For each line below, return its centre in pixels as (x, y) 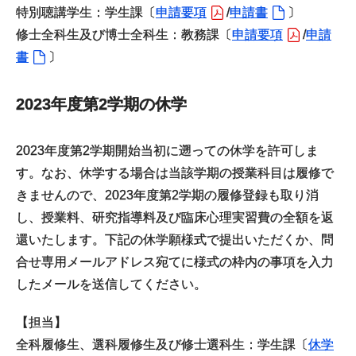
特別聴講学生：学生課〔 (86, 12)
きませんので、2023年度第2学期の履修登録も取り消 (167, 195)
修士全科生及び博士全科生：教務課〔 (124, 35)
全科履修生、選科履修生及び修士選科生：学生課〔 (162, 344)
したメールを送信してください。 (111, 284)
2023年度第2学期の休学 (101, 104)
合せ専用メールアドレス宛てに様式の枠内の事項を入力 (175, 262)
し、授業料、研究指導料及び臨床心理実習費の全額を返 (175, 217)
